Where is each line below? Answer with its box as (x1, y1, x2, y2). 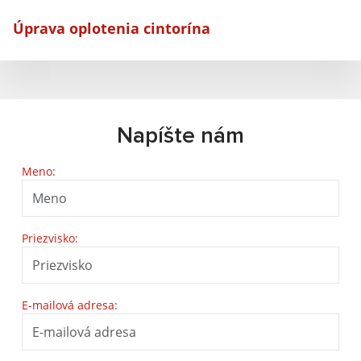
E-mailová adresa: (22, 297, 118, 313)
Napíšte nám (117, 124, 244, 147)
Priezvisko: (22, 230, 78, 246)
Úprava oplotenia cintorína (13, 18, 210, 38)
